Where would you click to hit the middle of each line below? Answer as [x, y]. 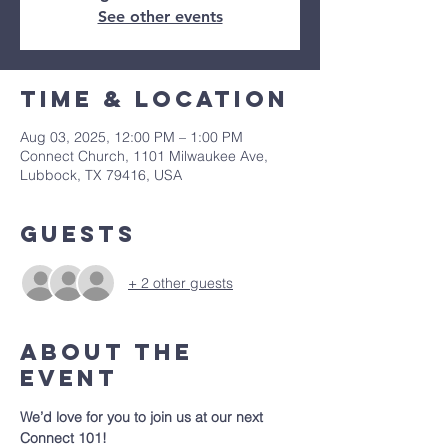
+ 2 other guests [180, 282]
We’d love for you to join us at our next [143, 417]
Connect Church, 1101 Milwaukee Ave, [144, 156]
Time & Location [154, 99]
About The [106, 352]
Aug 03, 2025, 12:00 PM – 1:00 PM [131, 137]
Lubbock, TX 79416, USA [101, 175]
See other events [160, 16]
